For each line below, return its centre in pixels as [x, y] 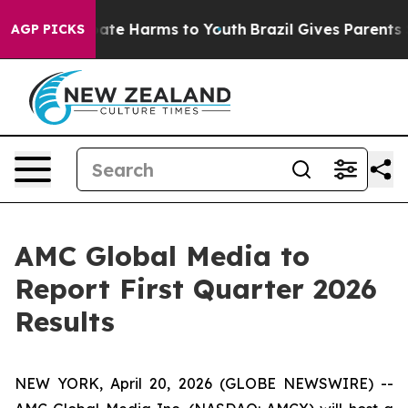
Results [65, 321]
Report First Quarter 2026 [196, 289]
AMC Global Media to [162, 256]
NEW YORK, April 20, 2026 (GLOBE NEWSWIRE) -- [204, 383]
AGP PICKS [48, 29]
